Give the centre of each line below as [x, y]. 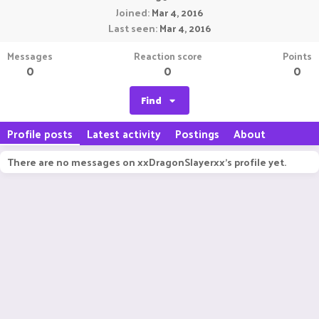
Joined [132, 12]
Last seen [132, 28]
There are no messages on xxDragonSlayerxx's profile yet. [147, 162]
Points [297, 56]
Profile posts [40, 134]
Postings [197, 134]
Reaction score [168, 56]
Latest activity [124, 134]
